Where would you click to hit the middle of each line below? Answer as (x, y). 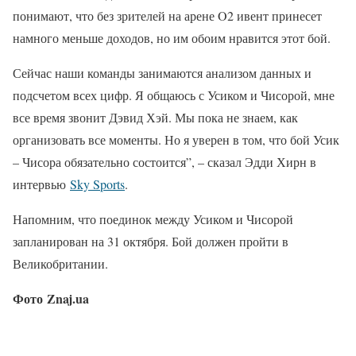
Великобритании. (60, 263)
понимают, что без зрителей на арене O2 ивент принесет (167, 15)
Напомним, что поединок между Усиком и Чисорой (153, 219)
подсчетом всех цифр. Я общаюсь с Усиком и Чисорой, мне (174, 95)
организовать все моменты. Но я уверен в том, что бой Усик (176, 139)
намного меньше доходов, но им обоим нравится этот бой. (172, 38)
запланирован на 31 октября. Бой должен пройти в (151, 241)
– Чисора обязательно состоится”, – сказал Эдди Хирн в (164, 162)
